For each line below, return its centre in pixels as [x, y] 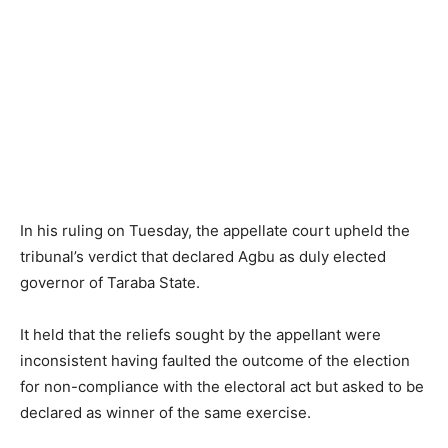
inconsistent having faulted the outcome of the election [215, 361]
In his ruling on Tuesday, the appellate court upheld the [215, 231]
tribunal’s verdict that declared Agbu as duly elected [203, 257]
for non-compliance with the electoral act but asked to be [222, 387]
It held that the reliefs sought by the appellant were [200, 335]
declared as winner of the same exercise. [165, 413]
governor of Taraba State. [110, 283]
